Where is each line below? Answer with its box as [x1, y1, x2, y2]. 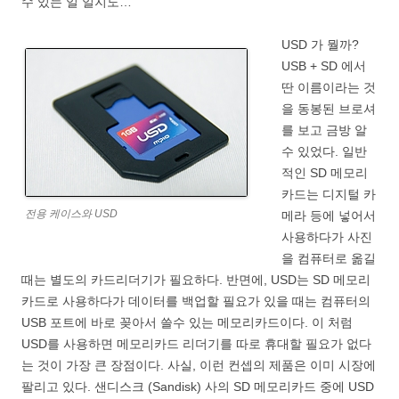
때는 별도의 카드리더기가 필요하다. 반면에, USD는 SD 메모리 [21, 272, 370, 287]
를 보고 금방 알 [281, 122, 367, 137]
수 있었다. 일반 [281, 143, 367, 159]
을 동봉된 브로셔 [281, 101, 376, 116]
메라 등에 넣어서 [281, 208, 376, 223]
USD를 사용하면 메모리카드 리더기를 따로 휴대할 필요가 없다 [21, 336, 371, 351]
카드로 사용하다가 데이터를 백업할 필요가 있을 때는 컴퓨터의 [21, 293, 370, 308]
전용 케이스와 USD [25, 207, 118, 220]
